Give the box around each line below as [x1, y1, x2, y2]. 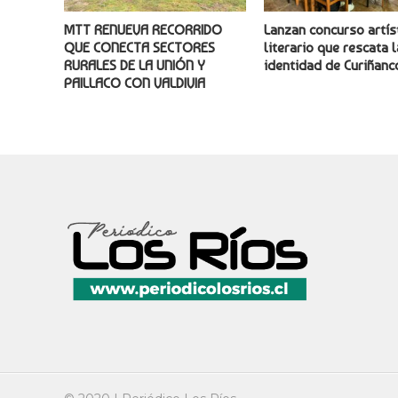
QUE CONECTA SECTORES [64, 38, 215, 56]
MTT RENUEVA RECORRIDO [64, 20, 222, 38]
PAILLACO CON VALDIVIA [64, 74, 205, 92]
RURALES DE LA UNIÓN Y [64, 56, 205, 74]
